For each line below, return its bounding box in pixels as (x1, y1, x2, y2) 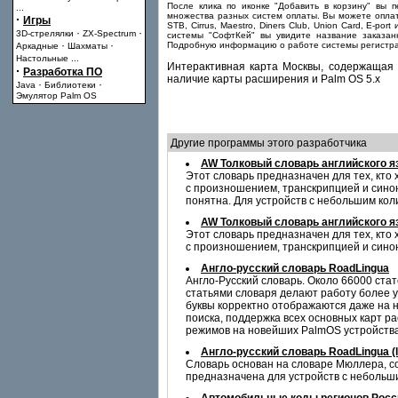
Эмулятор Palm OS (16, 91, 97, 100)
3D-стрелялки (16, 28, 74, 38)
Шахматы (68, 41, 107, 51)
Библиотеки (44, 80, 96, 90)
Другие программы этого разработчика (168, 137, 367, 149)
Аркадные (16, 41, 59, 51)
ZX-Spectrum (83, 28, 136, 38)
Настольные (16, 53, 68, 63)
